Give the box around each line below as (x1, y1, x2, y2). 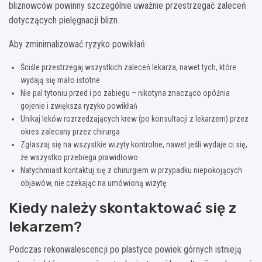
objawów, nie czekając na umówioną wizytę (20, 178, 167, 188)
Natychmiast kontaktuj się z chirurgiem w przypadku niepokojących (20, 166, 242, 175)
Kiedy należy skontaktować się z (9, 199, 236, 217)
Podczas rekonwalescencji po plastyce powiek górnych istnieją (9, 244, 242, 256)
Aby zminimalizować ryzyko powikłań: (9, 39, 147, 50)
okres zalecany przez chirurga (20, 127, 120, 137)
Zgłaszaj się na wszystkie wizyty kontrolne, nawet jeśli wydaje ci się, (20, 140, 247, 150)
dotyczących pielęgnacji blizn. (9, 15, 119, 26)
